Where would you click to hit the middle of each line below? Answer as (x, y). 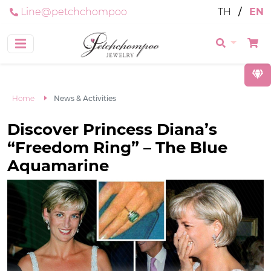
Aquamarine (58, 165)
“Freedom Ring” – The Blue (117, 147)
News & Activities (85, 98)
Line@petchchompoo (74, 12)
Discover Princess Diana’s (112, 129)
